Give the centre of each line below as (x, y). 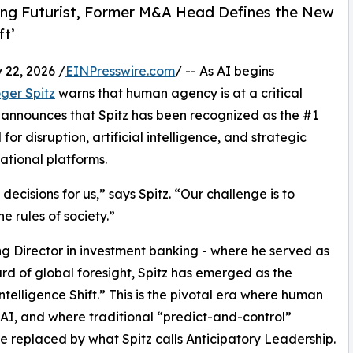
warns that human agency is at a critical (179, 93)
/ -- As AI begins (225, 71)
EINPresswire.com (120, 71)
